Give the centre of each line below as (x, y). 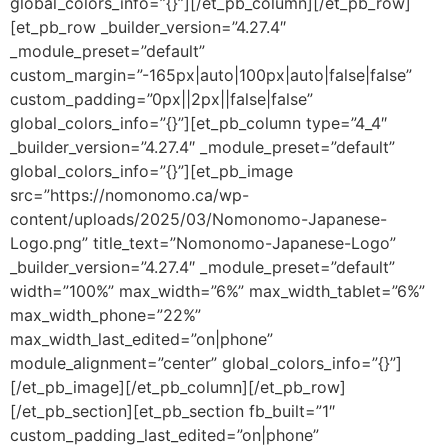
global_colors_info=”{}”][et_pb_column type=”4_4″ (198, 122)
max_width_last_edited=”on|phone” (141, 338)
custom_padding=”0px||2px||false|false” (161, 98)
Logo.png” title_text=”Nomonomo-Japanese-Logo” (203, 242)
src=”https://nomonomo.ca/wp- (129, 194)
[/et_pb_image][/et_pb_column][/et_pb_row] (178, 386)
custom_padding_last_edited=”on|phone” (164, 434)
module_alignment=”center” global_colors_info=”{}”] (206, 362)
